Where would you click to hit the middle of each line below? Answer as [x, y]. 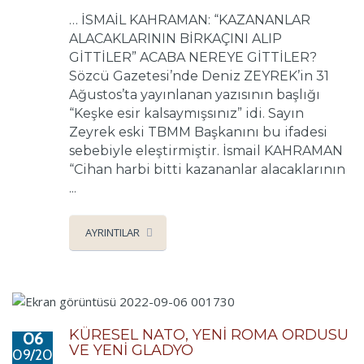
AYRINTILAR [113, 232]
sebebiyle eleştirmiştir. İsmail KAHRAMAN [206, 150]
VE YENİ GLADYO [131, 351]
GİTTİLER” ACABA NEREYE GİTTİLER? [193, 57]
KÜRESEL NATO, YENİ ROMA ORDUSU [209, 335]
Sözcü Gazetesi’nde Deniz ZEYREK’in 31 [199, 76]
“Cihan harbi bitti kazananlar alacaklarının [207, 169]
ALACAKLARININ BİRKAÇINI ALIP [175, 38]
